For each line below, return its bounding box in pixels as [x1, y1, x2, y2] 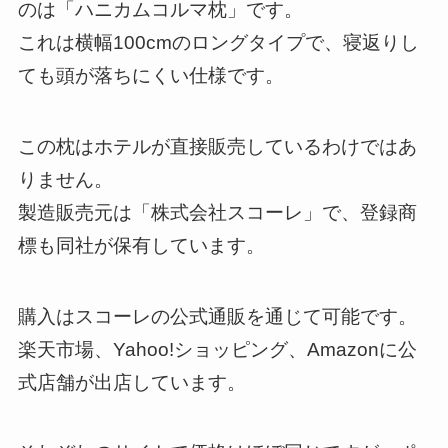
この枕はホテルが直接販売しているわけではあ [17, 135, 417, 157]
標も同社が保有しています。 [17, 234, 265, 256]
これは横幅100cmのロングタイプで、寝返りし [17, 32, 419, 54]
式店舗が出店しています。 [17, 371, 246, 393]
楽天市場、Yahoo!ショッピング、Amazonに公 [17, 338, 417, 360]
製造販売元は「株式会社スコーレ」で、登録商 [17, 201, 417, 223]
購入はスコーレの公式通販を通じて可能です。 [17, 305, 417, 327]
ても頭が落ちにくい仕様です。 [17, 65, 284, 87]
